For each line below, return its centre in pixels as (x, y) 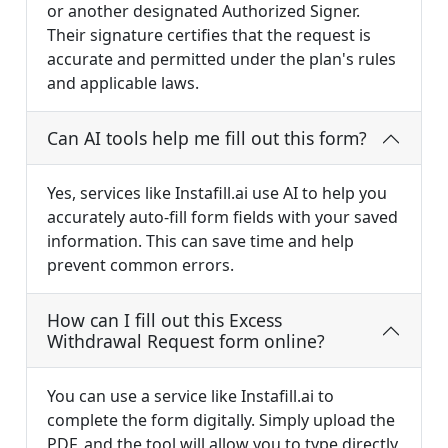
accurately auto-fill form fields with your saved (222, 217)
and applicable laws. (123, 83)
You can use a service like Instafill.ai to (190, 396)
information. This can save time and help (200, 241)
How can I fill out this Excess (164, 320)
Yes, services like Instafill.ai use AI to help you (217, 193)
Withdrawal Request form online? (186, 341)
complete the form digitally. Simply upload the (221, 420)
